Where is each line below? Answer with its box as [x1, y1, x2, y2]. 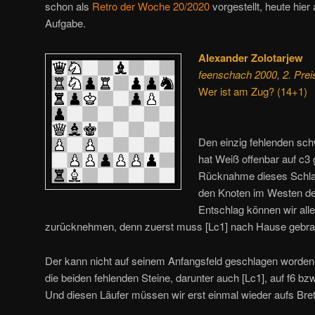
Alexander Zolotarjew [198, 49, 304, 65]
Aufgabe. [45, 15, 86, 31]
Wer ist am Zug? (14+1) [198, 83, 308, 98]
